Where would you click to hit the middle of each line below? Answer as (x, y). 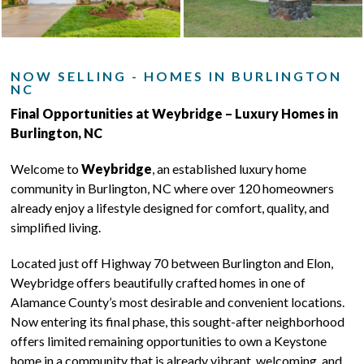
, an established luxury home (230, 169)
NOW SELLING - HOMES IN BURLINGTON (177, 76)
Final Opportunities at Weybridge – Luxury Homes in (175, 113)
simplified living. (56, 227)
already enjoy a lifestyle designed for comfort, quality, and (170, 208)
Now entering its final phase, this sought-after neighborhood (178, 321)
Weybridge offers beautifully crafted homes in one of (158, 282)
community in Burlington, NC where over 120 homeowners (173, 188)
